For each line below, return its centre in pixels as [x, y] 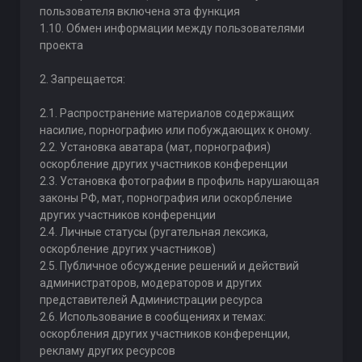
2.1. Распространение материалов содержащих [166, 113]
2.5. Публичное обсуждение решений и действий [169, 266]
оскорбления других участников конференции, [164, 334]
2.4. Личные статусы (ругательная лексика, [154, 232]
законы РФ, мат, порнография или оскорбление [166, 198]
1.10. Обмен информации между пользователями [172, 28]
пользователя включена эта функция [139, 11]
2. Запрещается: [82, 79]
